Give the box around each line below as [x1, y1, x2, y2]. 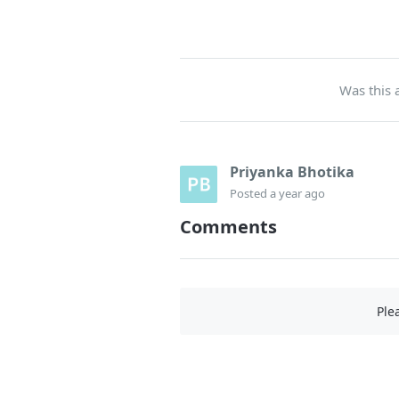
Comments [180, 215, 277, 240]
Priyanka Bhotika [230, 162, 354, 183]
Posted [230, 184, 270, 201]
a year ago [270, 184, 325, 201]
